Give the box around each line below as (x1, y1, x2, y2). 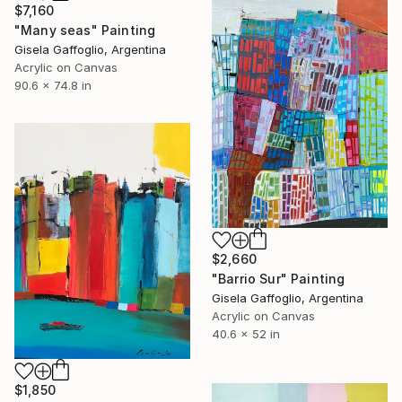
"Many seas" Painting (14, 22, 156, 38)
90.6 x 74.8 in (14, 77, 92, 92)
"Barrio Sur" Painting (212, 270, 345, 286)
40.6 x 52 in (212, 326, 280, 341)
